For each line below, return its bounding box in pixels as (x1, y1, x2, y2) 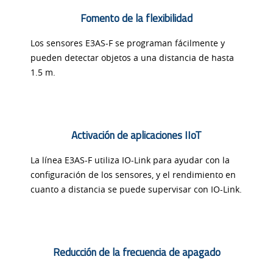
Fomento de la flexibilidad (80, 10, 193, 27)
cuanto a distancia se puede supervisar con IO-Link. (30, 183, 242, 196)
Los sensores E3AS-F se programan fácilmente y (30, 37, 225, 49)
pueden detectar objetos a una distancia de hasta (30, 52, 234, 64)
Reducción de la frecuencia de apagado (52, 244, 221, 261)
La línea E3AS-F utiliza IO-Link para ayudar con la (30, 154, 230, 166)
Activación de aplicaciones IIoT (71, 127, 202, 144)
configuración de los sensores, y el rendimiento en (30, 169, 236, 181)
